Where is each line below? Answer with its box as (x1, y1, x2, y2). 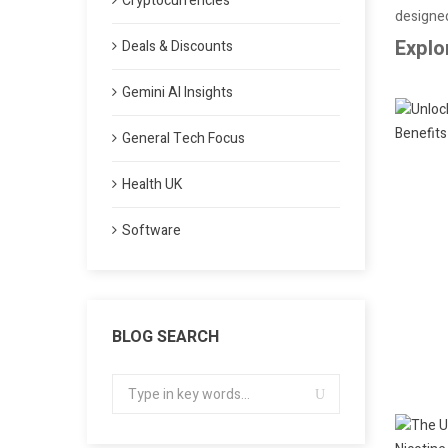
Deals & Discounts (122, 36, 233, 57)
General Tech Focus (122, 128, 245, 149)
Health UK (122, 174, 182, 195)
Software (122, 220, 181, 241)
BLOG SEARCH (112, 325, 219, 349)
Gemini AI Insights (122, 82, 233, 103)
